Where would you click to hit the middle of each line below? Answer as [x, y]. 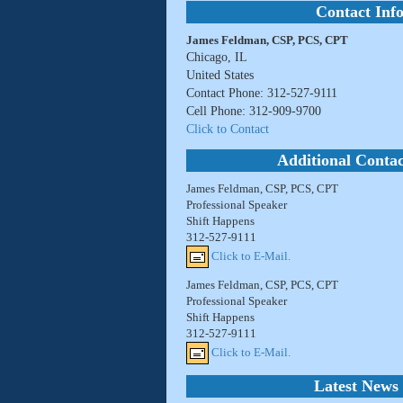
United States [219, 76]
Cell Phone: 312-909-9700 [253, 112]
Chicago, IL [216, 58]
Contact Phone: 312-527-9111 [261, 94]
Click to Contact [227, 130]
